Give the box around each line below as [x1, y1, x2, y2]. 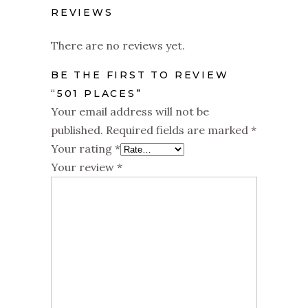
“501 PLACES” [51, 87, 142, 100]
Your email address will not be [51, 104, 209, 118]
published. [51, 123, 103, 137]
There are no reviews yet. [51, 38, 185, 52]
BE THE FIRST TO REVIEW [51, 69, 229, 81]
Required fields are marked [106, 123, 251, 137]
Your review [51, 160, 117, 174]
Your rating [51, 142, 115, 155]
